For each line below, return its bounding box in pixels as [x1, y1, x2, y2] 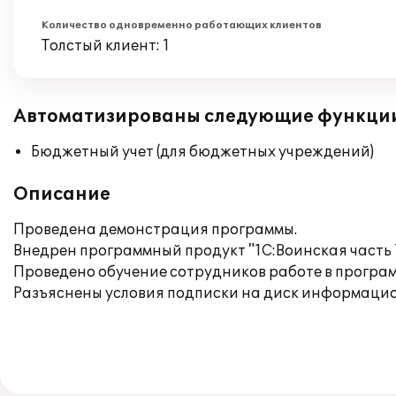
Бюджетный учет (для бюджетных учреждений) [31, 143, 374, 161]
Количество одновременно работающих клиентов [42, 19, 322, 31]
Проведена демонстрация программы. [13, 221, 297, 239]
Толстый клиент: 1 [42, 37, 170, 55]
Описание [13, 184, 110, 205]
